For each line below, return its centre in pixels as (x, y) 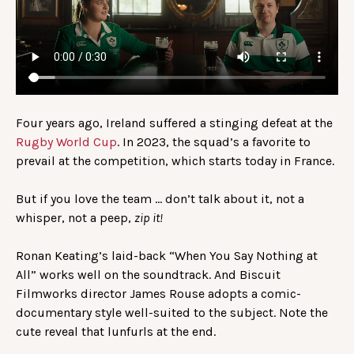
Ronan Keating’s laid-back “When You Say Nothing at (167, 255)
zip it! (149, 217)
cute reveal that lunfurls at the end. (116, 331)
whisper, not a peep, (75, 217)
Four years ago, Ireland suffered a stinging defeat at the (174, 122)
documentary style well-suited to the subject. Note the (172, 312)
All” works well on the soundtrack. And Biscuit (148, 274)
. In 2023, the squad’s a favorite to (214, 141)
